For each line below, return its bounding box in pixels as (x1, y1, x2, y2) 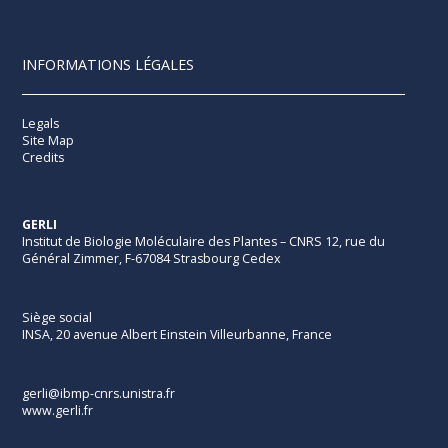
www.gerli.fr (22, 402, 94, 420)
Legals (22, 114, 60, 132)
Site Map (22, 131, 75, 149)
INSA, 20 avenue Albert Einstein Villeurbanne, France (22, 326, 333, 344)
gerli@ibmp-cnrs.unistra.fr (22, 385, 176, 403)
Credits (22, 148, 65, 166)
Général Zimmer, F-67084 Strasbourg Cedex (22, 249, 282, 267)
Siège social (22, 309, 93, 327)
